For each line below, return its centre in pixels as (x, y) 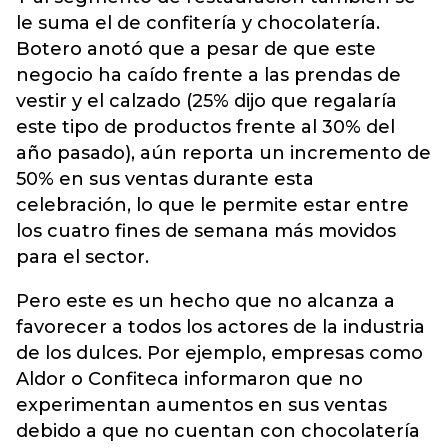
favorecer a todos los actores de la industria (220, 327)
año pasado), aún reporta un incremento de (223, 153)
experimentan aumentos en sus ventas (201, 405)
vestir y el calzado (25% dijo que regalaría (206, 101)
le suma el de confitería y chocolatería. (198, 23)
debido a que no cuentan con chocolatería (218, 431)
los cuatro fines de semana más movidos (206, 231)
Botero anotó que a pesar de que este (196, 49)
